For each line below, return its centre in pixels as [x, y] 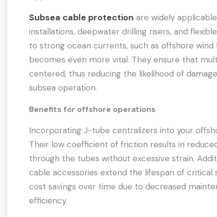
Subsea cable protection [81, 17]
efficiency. [48, 201]
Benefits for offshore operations [93, 109]
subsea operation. [63, 88]
